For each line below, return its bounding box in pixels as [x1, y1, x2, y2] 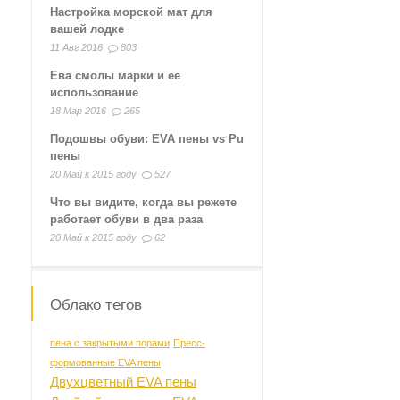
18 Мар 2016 [50, 105, 106, 116]
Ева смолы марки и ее [50, 69, 180, 82]
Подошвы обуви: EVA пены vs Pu [50, 132, 244, 146]
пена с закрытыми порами [50, 337, 170, 348]
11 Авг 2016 [50, 42, 103, 53]
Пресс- [173, 337, 205, 348]
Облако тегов [50, 296, 142, 313]
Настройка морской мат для [50, 5, 212, 19]
